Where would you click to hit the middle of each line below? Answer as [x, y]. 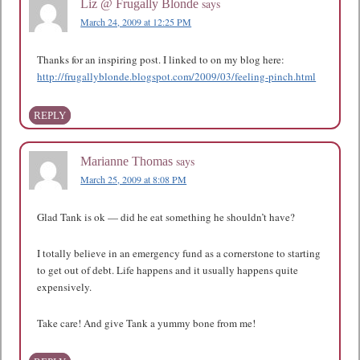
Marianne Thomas [127, 161]
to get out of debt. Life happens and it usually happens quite [168, 270]
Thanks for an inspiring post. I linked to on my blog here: [161, 59]
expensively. [65, 287]
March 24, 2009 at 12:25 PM [136, 22]
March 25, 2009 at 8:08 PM [134, 179]
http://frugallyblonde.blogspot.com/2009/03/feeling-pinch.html [177, 76]
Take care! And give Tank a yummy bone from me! [147, 323]
